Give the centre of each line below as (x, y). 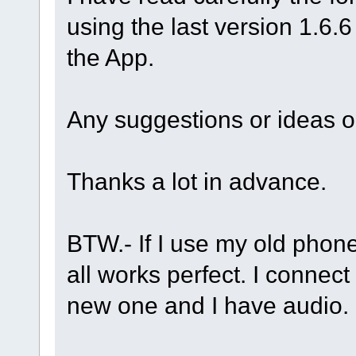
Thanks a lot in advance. (196, 181)
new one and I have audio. (207, 305)
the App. (110, 57)
